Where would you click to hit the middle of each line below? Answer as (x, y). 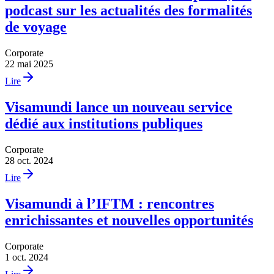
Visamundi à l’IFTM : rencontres (109, 204)
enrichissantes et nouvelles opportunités (129, 220)
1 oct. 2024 (27, 257)
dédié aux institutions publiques (104, 124)
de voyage (36, 27)
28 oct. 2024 (29, 161)
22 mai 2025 (29, 64)
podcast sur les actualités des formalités (128, 11)
